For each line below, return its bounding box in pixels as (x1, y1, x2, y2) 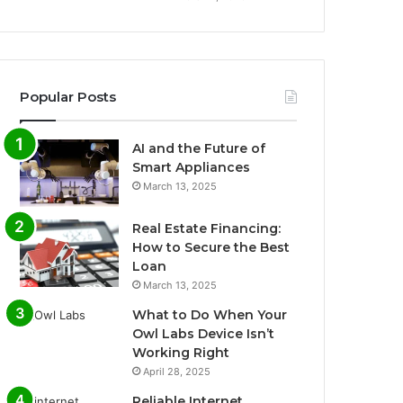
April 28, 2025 (143, 364, 211, 378)
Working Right (132, 344, 230, 361)
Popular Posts (20, 87, 117, 105)
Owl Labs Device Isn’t (132, 325, 275, 342)
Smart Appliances (132, 158, 251, 175)
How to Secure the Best (132, 238, 291, 255)
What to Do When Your (132, 306, 288, 323)
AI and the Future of (132, 139, 266, 157)
